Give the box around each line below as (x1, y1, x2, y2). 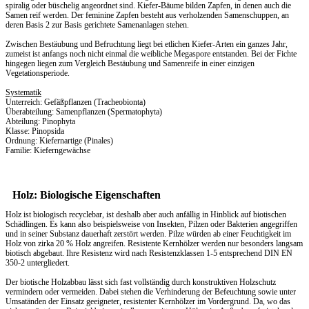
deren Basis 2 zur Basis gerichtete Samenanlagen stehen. (6, 19, 189, 30)
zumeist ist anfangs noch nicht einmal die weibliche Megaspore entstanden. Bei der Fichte (6, 48, 297, 59)
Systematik (6, 87, 41, 97)
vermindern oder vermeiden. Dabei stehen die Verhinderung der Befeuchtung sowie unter (6, 286, 296, 297)
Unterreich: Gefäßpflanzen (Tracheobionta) (6, 97, 146, 107)
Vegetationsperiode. (6, 68, 70, 78)
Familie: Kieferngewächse (6, 145, 90, 155)
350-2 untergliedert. (6, 257, 70, 268)
